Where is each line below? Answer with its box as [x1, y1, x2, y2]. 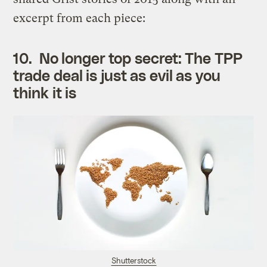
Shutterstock [111, 256, 156, 266]
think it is [13, 83, 77, 101]
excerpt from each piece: [13, 11, 146, 25]
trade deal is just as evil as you [13, 66, 221, 84]
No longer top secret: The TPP [39, 48, 243, 67]
